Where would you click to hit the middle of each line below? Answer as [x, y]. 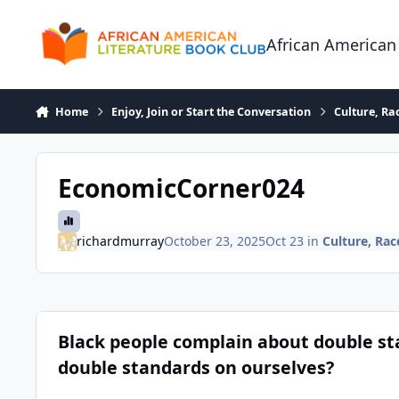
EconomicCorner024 [181, 187]
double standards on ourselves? [195, 368]
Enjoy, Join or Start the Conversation [212, 111]
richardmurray [120, 241]
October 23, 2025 [214, 241]
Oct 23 [284, 241]
